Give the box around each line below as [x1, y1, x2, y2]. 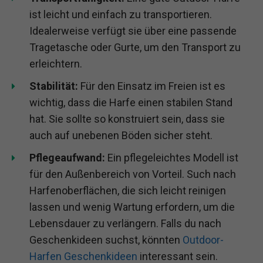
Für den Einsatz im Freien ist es [78, 79, 225, 92]
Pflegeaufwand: [29, 151, 105, 164]
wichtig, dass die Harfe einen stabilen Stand [29, 96, 232, 109]
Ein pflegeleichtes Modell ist [105, 151, 238, 164]
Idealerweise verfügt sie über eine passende [29, 24, 237, 37]
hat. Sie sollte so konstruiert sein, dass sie [29, 112, 225, 125]
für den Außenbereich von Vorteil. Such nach [29, 167, 236, 180]
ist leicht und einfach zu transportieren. [29, 8, 212, 21]
